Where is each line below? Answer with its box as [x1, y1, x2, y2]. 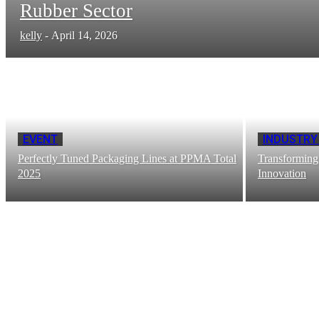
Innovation [258, 167, 306, 180]
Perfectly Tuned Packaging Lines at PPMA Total [18, 152, 236, 165]
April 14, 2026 [51, 29, 117, 42]
